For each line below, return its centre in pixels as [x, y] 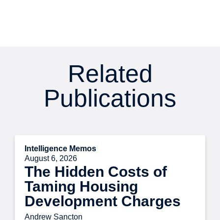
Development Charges [103, 201]
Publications [110, 98]
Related [110, 74]
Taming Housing [81, 187]
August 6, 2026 [51, 159]
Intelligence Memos [60, 149]
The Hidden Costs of [96, 172]
